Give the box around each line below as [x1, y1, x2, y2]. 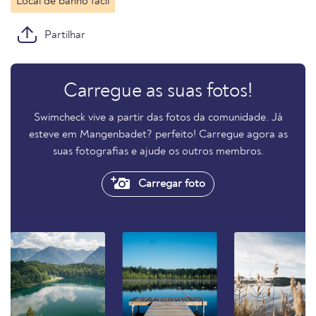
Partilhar [44, 30, 85, 41]
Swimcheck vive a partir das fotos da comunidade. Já [33, 112, 283, 123]
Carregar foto [135, 178, 205, 190]
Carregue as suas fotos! [63, 82, 253, 102]
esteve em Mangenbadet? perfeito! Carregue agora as [28, 129, 288, 140]
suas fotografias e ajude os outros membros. [52, 146, 264, 157]
